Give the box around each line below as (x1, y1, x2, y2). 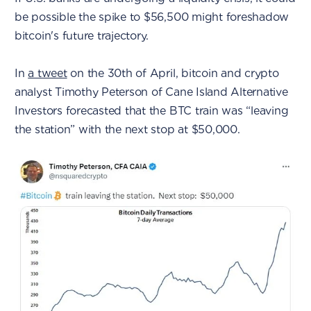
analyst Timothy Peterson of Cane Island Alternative (14, 85, 288, 99)
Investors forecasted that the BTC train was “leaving (14, 103, 289, 117)
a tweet (28, 66, 67, 80)
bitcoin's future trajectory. (14, 28, 149, 42)
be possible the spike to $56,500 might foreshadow (14, 10, 289, 24)
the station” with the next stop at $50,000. (14, 122, 240, 136)
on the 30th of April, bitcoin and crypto (67, 66, 279, 80)
